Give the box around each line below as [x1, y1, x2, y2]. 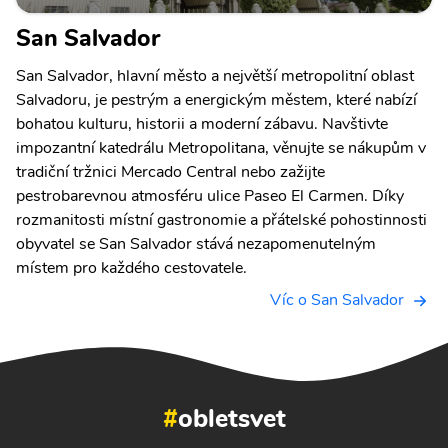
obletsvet [177, 401, 286, 437]
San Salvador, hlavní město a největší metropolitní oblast [16, 65, 414, 87]
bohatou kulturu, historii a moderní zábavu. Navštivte [16, 113, 388, 135]
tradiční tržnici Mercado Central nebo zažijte [16, 161, 325, 183]
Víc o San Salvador [270, 289, 404, 311]
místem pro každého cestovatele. [16, 257, 247, 279]
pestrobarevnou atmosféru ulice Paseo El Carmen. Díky [16, 185, 404, 207]
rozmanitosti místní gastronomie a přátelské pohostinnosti [16, 209, 427, 231]
